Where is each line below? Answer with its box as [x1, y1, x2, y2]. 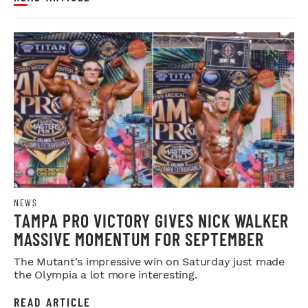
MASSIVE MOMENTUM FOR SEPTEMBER [14, 228, 264, 250]
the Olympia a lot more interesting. [14, 268, 197, 282]
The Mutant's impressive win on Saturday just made [14, 255, 285, 269]
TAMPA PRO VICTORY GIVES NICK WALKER [14, 210, 289, 232]
